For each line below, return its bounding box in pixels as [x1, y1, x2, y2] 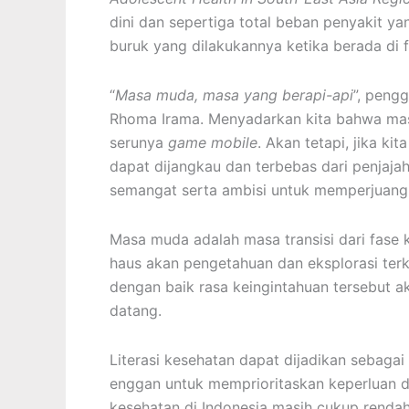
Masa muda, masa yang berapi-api [115, 86, 353, 104]
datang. [110, 301, 162, 320]
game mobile [168, 133, 257, 152]
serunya [110, 133, 168, 152]
